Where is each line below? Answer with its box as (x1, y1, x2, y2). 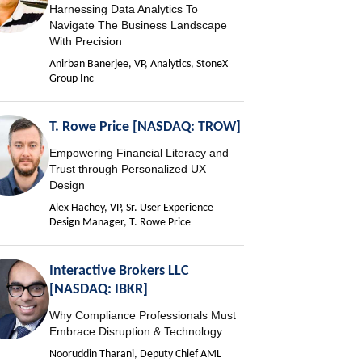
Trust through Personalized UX (49, 162, 207, 176)
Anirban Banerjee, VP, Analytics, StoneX (49, 58, 229, 71)
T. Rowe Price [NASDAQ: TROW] (49, 120, 242, 136)
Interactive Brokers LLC (49, 263, 190, 280)
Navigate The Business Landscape (49, 19, 228, 32)
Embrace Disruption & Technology (49, 325, 223, 339)
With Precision (49, 35, 123, 48)
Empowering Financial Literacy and (49, 146, 229, 160)
